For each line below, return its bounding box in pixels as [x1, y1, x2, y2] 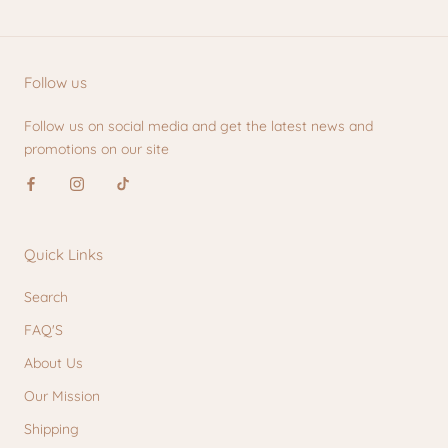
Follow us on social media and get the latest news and [24, 116, 373, 135]
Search [24, 287, 68, 306]
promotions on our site [24, 139, 169, 158]
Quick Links [24, 244, 103, 264]
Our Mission [24, 386, 100, 405]
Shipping [24, 419, 79, 438]
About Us [24, 353, 83, 372]
